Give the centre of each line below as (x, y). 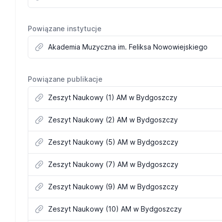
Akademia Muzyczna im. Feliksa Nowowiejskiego (128, 47)
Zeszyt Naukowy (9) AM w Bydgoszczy (113, 187)
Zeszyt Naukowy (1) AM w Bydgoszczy (113, 97)
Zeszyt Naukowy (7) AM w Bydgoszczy (113, 164)
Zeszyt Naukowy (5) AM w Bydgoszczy (113, 142)
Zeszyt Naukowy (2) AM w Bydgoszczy (113, 120)
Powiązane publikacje (65, 79)
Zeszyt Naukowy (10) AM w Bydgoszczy (115, 209)
